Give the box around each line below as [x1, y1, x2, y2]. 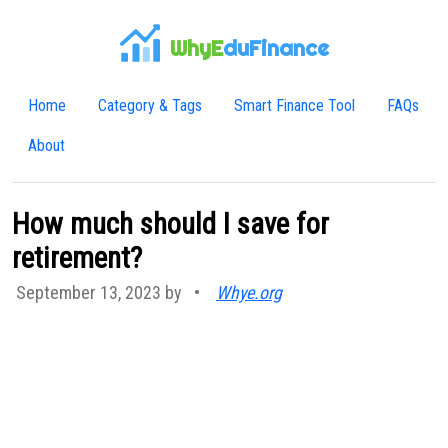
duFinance [222, 35, 329, 62]
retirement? [12, 241, 142, 275]
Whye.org [216, 282, 282, 303]
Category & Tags [98, 96, 202, 115]
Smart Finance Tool [234, 96, 355, 115]
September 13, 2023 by [16, 282, 186, 303]
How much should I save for [12, 207, 329, 241]
